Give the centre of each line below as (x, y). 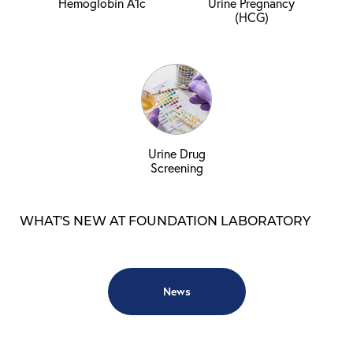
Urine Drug (176, 153)
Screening (176, 167)
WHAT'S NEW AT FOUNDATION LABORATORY (165, 221)
